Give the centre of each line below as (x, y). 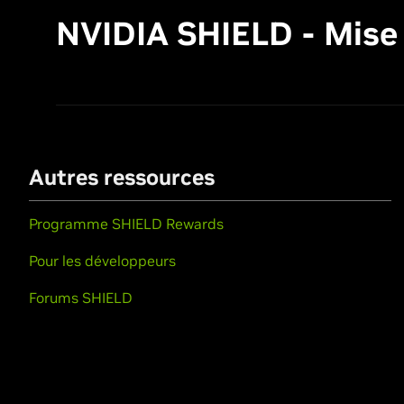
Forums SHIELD (81, 298)
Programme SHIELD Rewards (126, 224)
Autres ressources (122, 177)
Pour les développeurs (102, 261)
